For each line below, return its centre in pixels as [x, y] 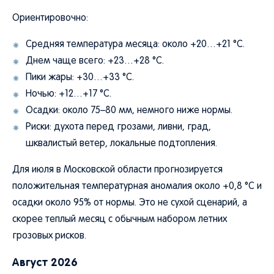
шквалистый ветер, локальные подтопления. [121, 144]
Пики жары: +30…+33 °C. [80, 78]
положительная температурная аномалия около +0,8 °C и [137, 187]
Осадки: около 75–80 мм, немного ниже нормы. [129, 111]
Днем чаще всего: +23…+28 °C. [95, 61]
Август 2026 [45, 262]
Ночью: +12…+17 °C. [68, 94]
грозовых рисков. [49, 236]
